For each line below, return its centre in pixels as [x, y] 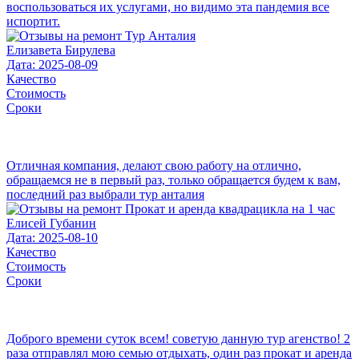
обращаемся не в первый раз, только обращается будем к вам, [173, 180]
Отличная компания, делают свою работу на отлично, [154, 166]
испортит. [33, 22]
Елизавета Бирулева [61, 50]
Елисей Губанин [51, 224]
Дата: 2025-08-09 [52, 65]
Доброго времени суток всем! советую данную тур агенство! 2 [178, 339]
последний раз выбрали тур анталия [105, 195]
